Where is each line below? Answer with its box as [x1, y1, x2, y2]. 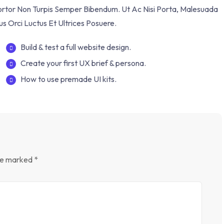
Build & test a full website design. [20, 42, 131, 52]
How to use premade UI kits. [20, 74, 116, 84]
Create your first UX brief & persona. [20, 58, 146, 68]
